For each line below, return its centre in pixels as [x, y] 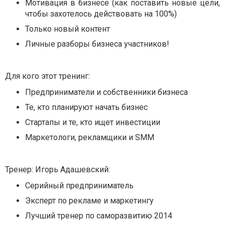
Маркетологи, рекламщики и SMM [90, 137]
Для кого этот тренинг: [47, 76]
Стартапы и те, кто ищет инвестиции [93, 122]
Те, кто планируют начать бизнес [86, 107]
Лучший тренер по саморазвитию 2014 [99, 216]
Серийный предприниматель [79, 186]
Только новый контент [68, 29]
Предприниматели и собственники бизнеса [106, 92]
